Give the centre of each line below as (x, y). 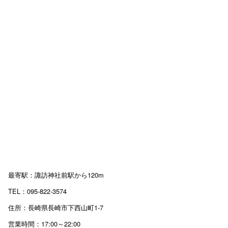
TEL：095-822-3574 (37, 191)
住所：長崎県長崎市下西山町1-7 (56, 208)
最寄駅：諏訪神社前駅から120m (56, 175)
